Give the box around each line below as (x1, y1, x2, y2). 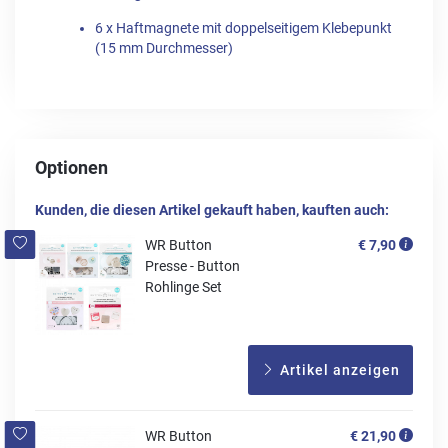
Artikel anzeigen (276, 361, 400, 378)
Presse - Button (145, 257, 240, 274)
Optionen (35, 157, 108, 178)
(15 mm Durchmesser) (95, 39, 233, 57)
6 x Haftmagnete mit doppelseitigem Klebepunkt (95, 19, 392, 37)
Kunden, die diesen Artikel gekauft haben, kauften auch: (35, 201, 389, 219)
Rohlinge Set (145, 278, 222, 295)
